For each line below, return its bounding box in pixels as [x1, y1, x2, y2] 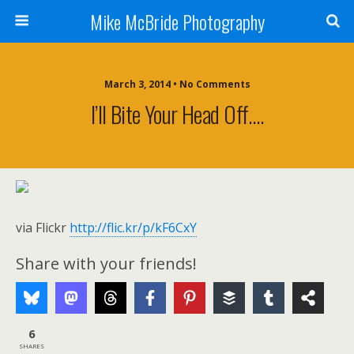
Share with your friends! [16, 253, 197, 274]
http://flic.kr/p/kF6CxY [70, 219, 197, 236]
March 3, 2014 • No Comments [104, 77, 250, 91]
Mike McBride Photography [89, 7, 265, 36]
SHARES [19, 341, 44, 350]
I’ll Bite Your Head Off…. [90, 97, 264, 130]
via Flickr [16, 219, 70, 236]
